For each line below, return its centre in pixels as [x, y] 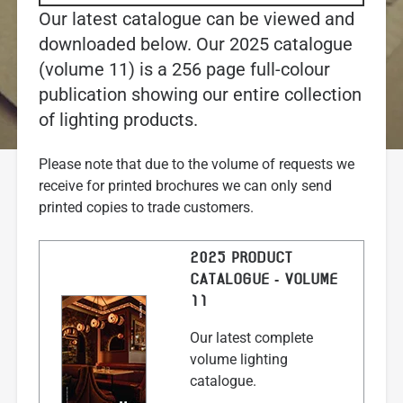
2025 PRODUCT [241, 258]
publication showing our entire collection [200, 94]
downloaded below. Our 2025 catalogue [195, 44]
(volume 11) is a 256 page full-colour [184, 69]
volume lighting [238, 359]
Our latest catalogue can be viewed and [196, 18]
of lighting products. [118, 119]
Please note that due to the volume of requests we [196, 164]
